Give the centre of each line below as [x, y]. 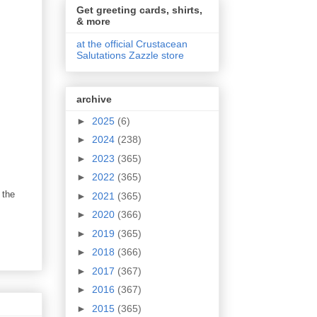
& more [93, 22]
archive [94, 99]
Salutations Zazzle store [130, 56]
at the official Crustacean [132, 44]
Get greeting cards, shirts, [139, 10]
